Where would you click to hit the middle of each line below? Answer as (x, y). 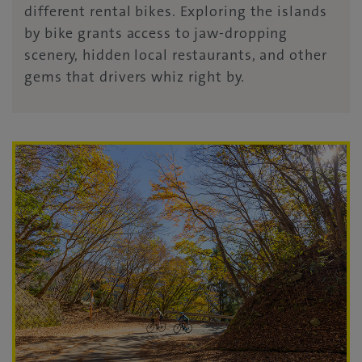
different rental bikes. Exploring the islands (176, 12)
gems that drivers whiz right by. (135, 77)
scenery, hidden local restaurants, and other (176, 55)
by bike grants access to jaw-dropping (156, 34)
